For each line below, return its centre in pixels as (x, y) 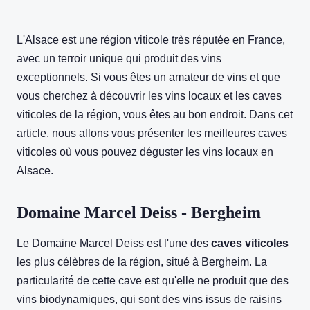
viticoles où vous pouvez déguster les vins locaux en (145, 152)
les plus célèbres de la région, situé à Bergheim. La (142, 262)
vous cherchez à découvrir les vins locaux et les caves (149, 96)
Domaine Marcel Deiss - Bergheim (139, 213)
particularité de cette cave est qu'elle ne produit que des (153, 281)
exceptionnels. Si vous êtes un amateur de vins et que (148, 77)
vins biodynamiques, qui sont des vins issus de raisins (149, 300)
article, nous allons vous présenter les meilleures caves (152, 134)
